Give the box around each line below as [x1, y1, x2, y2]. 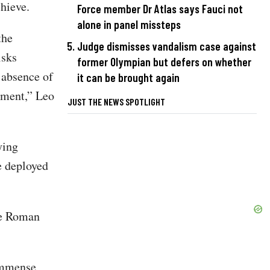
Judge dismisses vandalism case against [77, 39, 256, 53]
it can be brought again [77, 70, 180, 84]
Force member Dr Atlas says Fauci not [77, 2, 243, 16]
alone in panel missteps [77, 17, 181, 32]
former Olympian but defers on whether [77, 54, 251, 69]
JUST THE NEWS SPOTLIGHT [67, 95, 165, 107]
